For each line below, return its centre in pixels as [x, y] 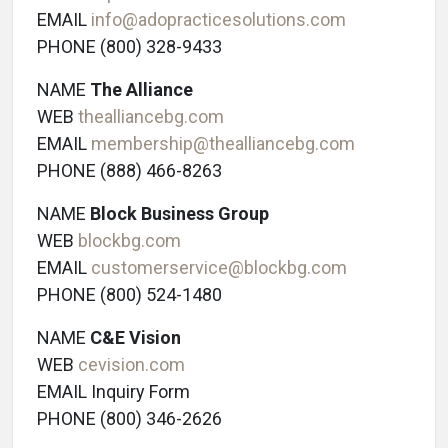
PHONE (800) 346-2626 [129, 419]
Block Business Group [179, 214]
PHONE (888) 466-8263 [129, 171]
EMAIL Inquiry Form [113, 392]
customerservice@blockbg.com [219, 268]
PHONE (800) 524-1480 [129, 295]
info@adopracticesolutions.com [218, 20]
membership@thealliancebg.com [223, 144]
